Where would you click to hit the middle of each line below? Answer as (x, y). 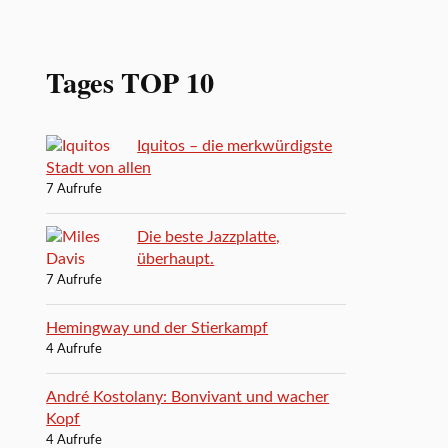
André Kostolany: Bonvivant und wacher (188, 396)
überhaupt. (176, 258)
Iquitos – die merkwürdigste (235, 145)
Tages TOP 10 (130, 81)
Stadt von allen (99, 167)
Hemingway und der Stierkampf (157, 327)
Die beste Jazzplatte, (209, 236)
